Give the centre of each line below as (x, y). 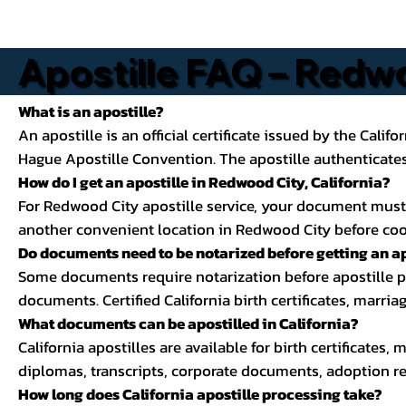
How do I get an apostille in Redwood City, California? (205, 182)
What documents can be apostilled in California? (189, 324)
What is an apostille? (92, 111)
